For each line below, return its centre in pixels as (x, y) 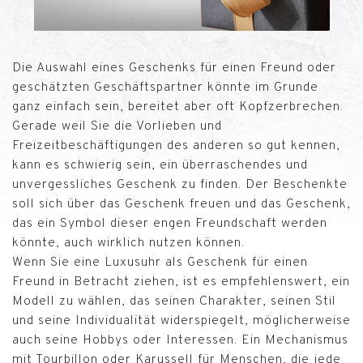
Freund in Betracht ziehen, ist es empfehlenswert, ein (181, 282)
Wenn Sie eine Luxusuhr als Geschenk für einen (160, 263)
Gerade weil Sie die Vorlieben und (117, 126)
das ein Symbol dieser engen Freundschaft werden (170, 224)
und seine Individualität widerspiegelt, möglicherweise (181, 321)
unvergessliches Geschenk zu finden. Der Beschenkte (180, 185)
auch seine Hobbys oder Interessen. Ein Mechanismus (180, 340)
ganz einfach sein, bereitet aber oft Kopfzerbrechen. (178, 107)
